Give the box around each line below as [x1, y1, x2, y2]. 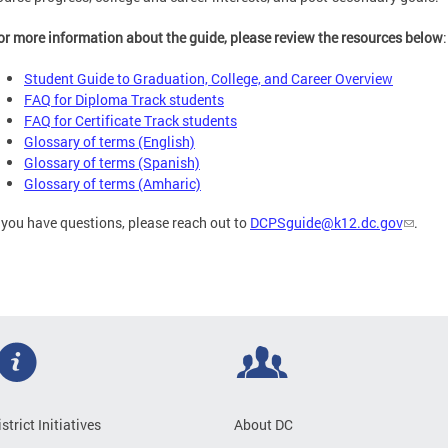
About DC [234, 415, 293, 435]
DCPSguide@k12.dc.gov [250, 212, 402, 232]
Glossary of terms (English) [24, 132, 195, 152]
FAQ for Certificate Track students [24, 111, 237, 131]
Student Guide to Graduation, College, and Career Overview [24, 69, 393, 89]
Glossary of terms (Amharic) [24, 174, 201, 194]
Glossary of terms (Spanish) [24, 153, 200, 173]
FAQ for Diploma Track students [24, 90, 224, 110]
